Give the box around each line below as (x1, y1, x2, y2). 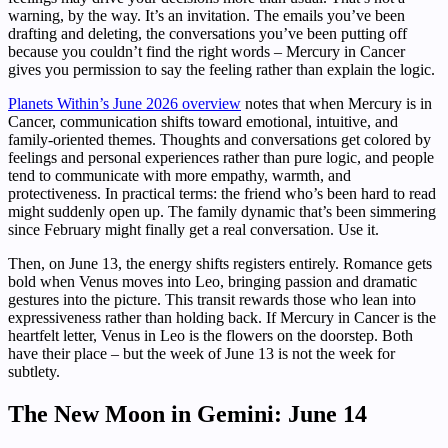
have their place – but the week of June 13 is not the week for (8, 345, 395, 363)
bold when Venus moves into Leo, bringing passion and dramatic (8, 273, 417, 291)
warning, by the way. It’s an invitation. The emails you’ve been (8, 7, 405, 25)
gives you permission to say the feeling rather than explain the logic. (8, 61, 435, 79)
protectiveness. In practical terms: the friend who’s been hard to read (8, 185, 436, 203)
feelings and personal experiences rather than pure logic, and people (8, 149, 434, 167)
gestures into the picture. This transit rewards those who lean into (8, 291, 416, 309)
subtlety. (8, 363, 60, 381)
